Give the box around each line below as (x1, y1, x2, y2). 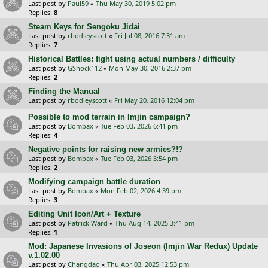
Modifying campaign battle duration (28, 177, 160, 187)
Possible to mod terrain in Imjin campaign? (28, 112, 190, 122)
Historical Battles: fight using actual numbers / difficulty (28, 54, 235, 64)
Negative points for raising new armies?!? (28, 145, 183, 154)
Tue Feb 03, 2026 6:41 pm (100, 121, 178, 131)
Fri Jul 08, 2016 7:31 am (114, 31, 185, 41)
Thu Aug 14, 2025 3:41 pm (115, 218, 194, 228)
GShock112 (68, 63, 102, 73)
